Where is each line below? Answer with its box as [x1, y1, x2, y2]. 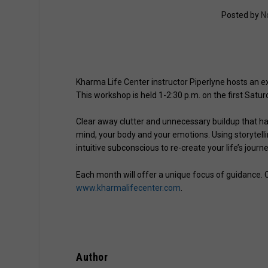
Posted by [221, 10, 261, 20]
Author [76, 250, 108, 263]
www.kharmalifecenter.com [76, 182, 181, 193]
